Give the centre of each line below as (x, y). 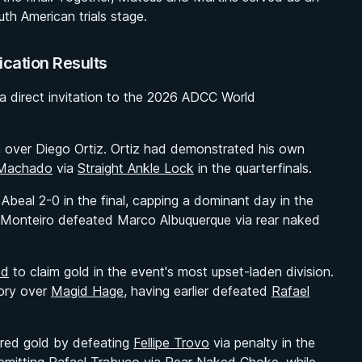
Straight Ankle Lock (136, 168)
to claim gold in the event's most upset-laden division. (171, 271)
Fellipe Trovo (171, 343)
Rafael (290, 291)
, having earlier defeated (198, 291)
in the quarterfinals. (253, 168)
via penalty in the (262, 343)
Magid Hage (87, 291)
